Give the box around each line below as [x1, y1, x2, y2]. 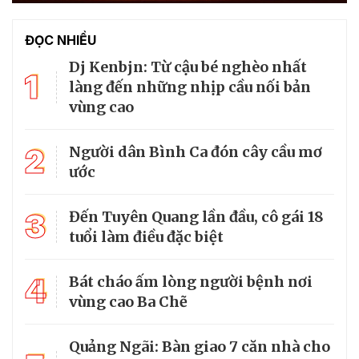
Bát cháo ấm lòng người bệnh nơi [69, 272, 313, 292]
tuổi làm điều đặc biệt [69, 228, 224, 247]
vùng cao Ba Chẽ [69, 292, 188, 312]
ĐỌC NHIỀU [25, 32, 96, 49]
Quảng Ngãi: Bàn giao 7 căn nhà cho [69, 337, 330, 357]
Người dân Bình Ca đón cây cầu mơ [69, 143, 322, 162]
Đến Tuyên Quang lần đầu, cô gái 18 [69, 208, 324, 227]
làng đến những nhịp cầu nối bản [69, 78, 311, 97]
